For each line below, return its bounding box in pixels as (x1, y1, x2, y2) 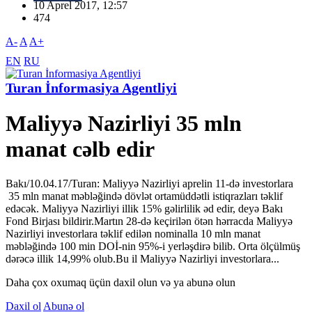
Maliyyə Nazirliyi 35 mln (6, 111, 242, 136)
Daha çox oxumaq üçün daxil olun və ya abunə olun (6, 276, 235, 288)
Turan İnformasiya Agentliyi (6, 80, 177, 96)
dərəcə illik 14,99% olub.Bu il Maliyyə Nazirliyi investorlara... (6, 252, 279, 265)
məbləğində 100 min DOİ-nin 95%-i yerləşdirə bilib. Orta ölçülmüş (6, 240, 300, 252)
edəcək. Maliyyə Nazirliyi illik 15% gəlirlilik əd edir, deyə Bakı (6, 202, 283, 214)
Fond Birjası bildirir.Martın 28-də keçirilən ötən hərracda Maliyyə (6, 214, 292, 227)
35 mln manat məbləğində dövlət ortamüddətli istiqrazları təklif (6, 189, 283, 202)
